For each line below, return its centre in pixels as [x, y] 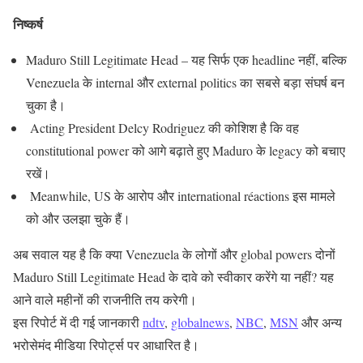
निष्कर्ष [28, 24]
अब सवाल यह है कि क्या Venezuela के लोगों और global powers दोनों [174, 254]
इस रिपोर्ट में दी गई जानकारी [78, 322]
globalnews [200, 322]
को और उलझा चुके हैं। [78, 219]
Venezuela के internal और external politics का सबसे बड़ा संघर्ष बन [185, 83]
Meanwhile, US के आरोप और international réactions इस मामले [181, 196]
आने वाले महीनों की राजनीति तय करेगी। [105, 300]
